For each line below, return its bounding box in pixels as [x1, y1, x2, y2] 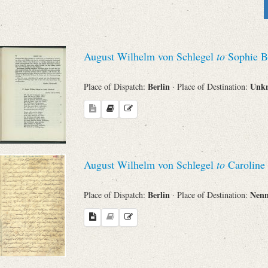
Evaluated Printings [39, 148, 105, 160]
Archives [75, 184, 105, 196]
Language [72, 220, 105, 232]
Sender [82, 5, 105, 16]
